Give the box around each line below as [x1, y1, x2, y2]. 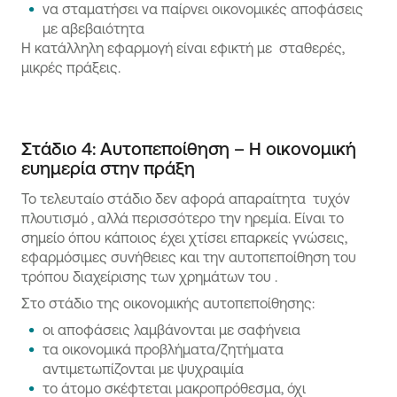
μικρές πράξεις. [21, 59, 121, 75]
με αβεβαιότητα [43, 20, 148, 36]
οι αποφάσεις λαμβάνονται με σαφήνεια [43, 322, 300, 338]
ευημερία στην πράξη [21, 158, 195, 178]
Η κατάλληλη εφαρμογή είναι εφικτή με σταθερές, [21, 40, 345, 56]
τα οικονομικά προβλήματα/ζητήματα [43, 341, 284, 357]
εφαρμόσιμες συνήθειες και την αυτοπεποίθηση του [21, 249, 356, 265]
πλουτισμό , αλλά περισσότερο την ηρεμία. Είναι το [21, 210, 344, 226]
